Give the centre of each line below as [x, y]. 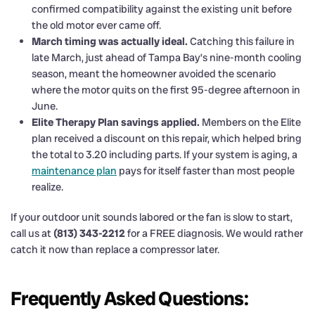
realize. [47, 187]
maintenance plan [74, 171]
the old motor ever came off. [96, 25]
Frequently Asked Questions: [129, 298]
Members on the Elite [250, 122]
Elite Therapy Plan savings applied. [116, 122]
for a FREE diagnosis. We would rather [214, 233]
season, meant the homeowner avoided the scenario [154, 73]
